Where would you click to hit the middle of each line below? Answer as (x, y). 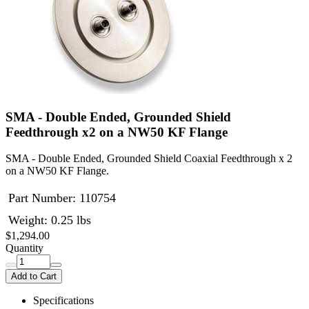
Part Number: (42, 198)
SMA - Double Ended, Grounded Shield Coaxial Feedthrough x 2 (149, 159)
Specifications (63, 301)
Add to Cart (34, 277)
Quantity (24, 248)
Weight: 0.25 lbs (50, 220)
